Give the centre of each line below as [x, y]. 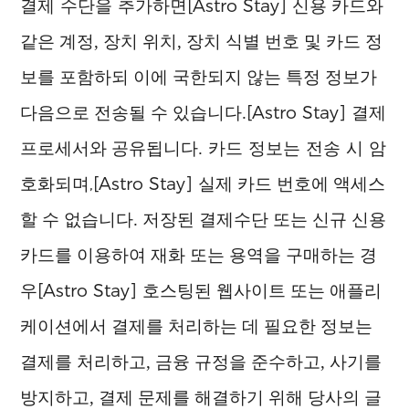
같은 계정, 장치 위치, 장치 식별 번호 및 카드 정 [202, 42]
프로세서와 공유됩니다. [112, 149]
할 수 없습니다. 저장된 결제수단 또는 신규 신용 [204, 220]
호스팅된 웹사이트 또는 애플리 [262, 291]
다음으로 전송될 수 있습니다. [134, 113]
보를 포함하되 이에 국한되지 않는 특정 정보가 [199, 78]
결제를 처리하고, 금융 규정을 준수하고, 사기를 [201, 362]
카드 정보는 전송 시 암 [298, 148]
